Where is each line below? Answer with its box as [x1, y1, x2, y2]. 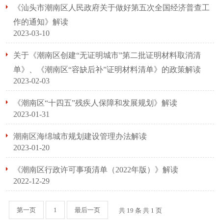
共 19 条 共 [119, 207, 151, 214]
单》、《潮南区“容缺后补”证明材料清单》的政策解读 [13, 65, 201, 74]
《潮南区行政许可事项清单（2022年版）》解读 [13, 165, 178, 174]
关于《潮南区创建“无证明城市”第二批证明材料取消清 [13, 51, 201, 59]
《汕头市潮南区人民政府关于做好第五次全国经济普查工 [13, 3, 210, 12]
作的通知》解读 [13, 18, 68, 26]
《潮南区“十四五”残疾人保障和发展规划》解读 [13, 99, 177, 107]
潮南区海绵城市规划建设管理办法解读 [13, 132, 147, 140]
